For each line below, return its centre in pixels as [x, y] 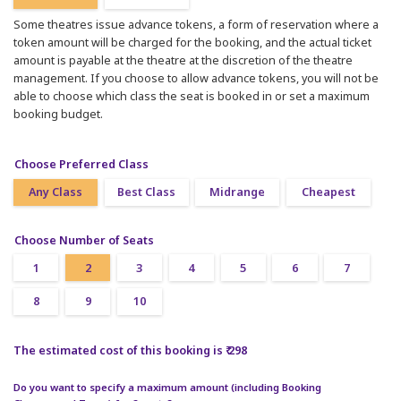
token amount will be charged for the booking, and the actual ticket [192, 42]
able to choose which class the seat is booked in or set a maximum [192, 96]
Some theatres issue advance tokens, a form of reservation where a [196, 24]
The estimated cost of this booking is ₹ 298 [130, 350]
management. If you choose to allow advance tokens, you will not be [196, 78]
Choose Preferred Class [81, 165]
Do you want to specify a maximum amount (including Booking [167, 388]
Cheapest [328, 192]
